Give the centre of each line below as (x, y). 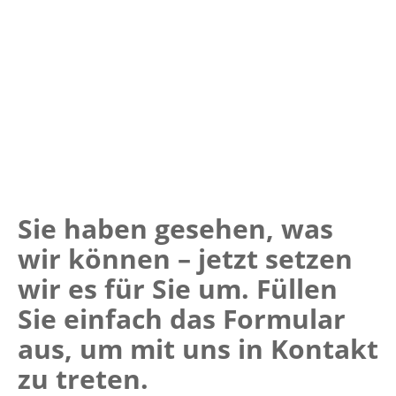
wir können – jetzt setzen (185, 259)
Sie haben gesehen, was (175, 229)
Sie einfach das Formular (182, 319)
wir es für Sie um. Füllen (178, 289)
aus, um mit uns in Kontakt (198, 349)
